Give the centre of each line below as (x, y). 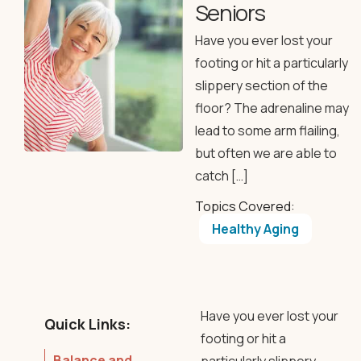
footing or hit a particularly (271, 63)
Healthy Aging (255, 229)
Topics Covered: (245, 206)
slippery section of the (261, 85)
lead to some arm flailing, (267, 131)
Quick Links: (87, 324)
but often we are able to (266, 153)
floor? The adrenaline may (272, 108)
